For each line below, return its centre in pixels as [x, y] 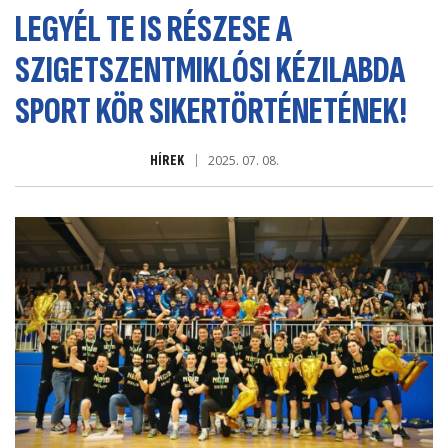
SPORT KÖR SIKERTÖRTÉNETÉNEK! [211, 111]
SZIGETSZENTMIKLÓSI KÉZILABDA [210, 70]
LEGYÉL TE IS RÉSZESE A [153, 29]
